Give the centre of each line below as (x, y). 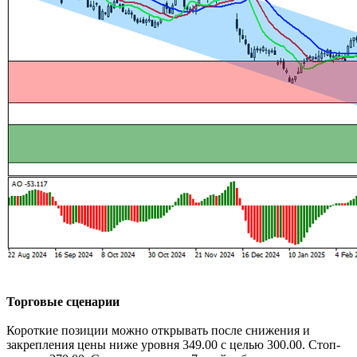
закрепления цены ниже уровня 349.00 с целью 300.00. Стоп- (173, 344)
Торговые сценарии (63, 301)
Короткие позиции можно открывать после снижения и (158, 330)
